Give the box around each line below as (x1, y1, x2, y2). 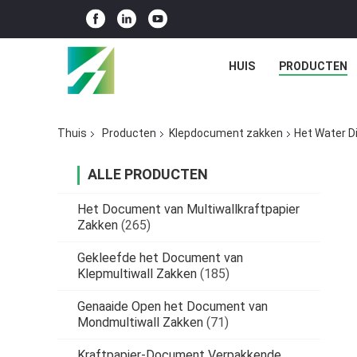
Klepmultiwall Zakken (77, 266, 197, 282)
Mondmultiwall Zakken (77, 315, 203, 331)
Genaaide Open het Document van (77, 299, 268, 315)
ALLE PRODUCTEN (88, 166, 208, 183)
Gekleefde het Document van (77, 250, 243, 266)
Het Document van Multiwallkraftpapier (77, 202, 300, 218)
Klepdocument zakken (169, 127, 283, 140)
